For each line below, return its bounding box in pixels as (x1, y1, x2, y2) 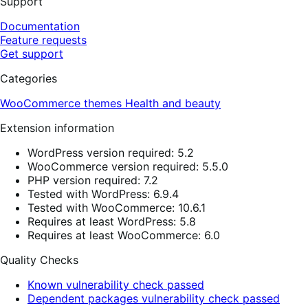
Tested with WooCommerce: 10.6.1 (27, 200, 206, 214)
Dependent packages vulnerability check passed (27, 291, 280, 305)
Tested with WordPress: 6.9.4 (27, 186, 179, 201)
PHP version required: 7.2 (27, 173, 158, 187)
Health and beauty (125, 96, 221, 110)
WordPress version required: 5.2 (27, 145, 194, 159)
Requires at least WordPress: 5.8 (27, 214, 196, 228)
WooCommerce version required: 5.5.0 (27, 159, 228, 173)
